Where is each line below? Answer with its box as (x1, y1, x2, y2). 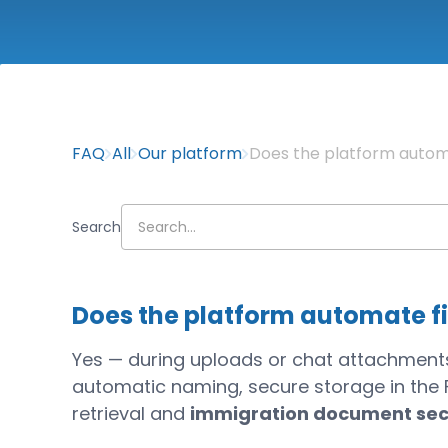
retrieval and (72, 401, 191, 426)
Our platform (138, 142, 243, 165)
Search (72, 217, 122, 237)
